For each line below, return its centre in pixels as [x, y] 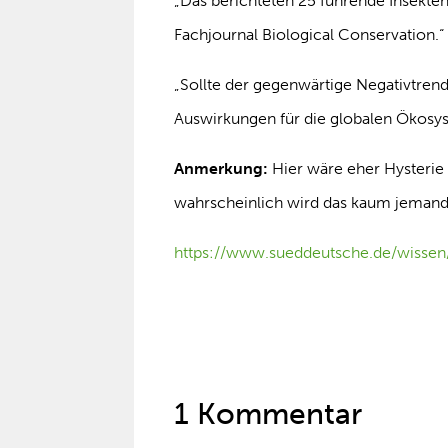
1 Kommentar [268, 414]
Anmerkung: [221, 168]
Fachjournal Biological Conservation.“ [309, 34]
